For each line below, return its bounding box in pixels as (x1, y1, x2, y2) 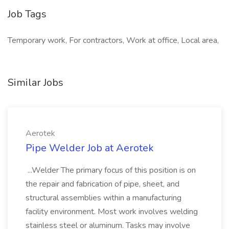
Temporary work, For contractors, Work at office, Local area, (8, 35, 219, 46)
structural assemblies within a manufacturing (26, 192, 181, 203)
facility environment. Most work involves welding (26, 206, 198, 217)
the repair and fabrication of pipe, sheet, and (26, 178, 179, 190)
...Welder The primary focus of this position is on (26, 165, 196, 176)
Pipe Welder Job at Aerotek (26, 141, 154, 155)
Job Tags (8, 7, 47, 21)
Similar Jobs (8, 76, 63, 89)
